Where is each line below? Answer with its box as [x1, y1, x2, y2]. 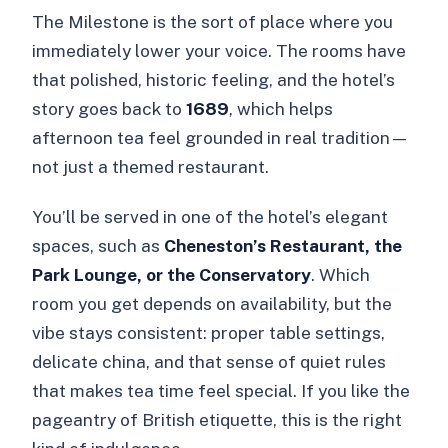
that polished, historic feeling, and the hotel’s [32, 69, 396, 91]
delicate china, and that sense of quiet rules [32, 351, 387, 373]
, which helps [229, 98, 334, 120]
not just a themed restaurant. [32, 156, 270, 178]
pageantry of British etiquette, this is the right [32, 409, 403, 431]
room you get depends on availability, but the [32, 293, 393, 315]
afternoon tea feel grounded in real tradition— [32, 127, 410, 149]
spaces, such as [32, 235, 165, 257]
